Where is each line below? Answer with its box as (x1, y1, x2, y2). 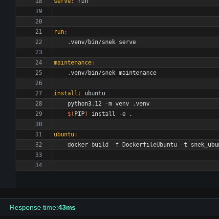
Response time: (10, 203, 58, 211)
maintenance (54, 59, 91, 66)
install (54, 90, 78, 97)
